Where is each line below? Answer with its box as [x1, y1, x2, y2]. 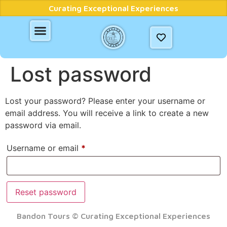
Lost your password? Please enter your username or [5, 96, 205, 106]
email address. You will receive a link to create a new [5, 108, 209, 118]
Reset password [15, 187, 77, 198]
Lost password [10, 62, 152, 87]
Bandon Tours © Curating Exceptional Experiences [17, 211, 210, 221]
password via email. [5, 120, 81, 130]
